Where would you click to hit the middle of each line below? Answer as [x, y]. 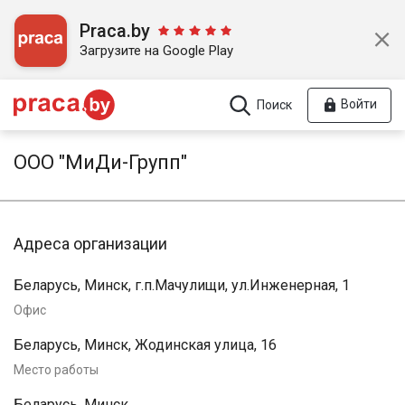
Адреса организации [90, 243]
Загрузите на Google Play [156, 51]
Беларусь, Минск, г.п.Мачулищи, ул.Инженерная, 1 [182, 285]
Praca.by [115, 31]
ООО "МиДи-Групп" [100, 162]
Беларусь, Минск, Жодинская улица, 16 [145, 344]
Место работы [56, 369]
